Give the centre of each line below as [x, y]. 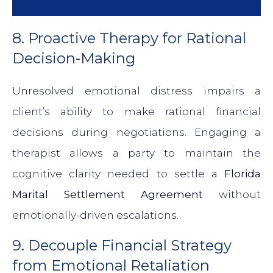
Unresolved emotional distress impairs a [136, 91]
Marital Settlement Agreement [108, 195]
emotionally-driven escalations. [95, 215]
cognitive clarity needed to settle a [118, 174]
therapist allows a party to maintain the [136, 153]
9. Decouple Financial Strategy [122, 246]
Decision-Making [74, 58]
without [232, 195]
